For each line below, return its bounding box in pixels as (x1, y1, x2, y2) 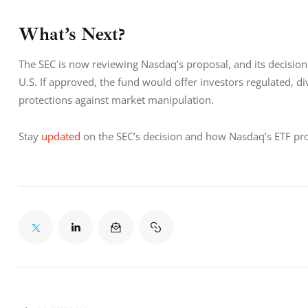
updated (41, 129, 80, 143)
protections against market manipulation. (19, 93, 214, 107)
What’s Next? (19, 22, 125, 45)
